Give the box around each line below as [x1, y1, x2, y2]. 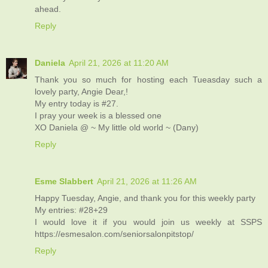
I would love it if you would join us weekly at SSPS [35, 217, 262, 227]
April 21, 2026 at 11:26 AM [97, 176, 197, 186]
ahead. [35, 4, 61, 14]
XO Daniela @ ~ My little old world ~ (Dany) [35, 122, 199, 132]
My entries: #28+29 [35, 205, 108, 215]
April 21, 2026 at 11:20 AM [69, 57, 169, 68]
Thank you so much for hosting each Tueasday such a [35, 74, 262, 84]
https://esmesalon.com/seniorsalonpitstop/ [35, 229, 194, 239]
